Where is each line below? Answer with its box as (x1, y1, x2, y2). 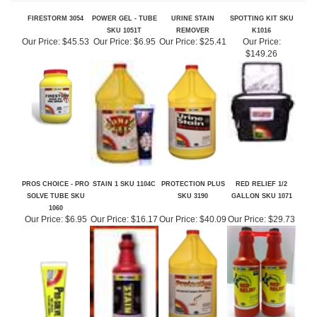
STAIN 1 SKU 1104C (93, 153, 156, 161)
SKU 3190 (178, 165, 208, 173)
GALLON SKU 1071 (231, 165, 292, 173)
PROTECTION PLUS (161, 153, 225, 161)
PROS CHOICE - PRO (22, 153, 89, 161)
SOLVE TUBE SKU (26, 165, 85, 173)
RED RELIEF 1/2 (236, 153, 287, 161)
